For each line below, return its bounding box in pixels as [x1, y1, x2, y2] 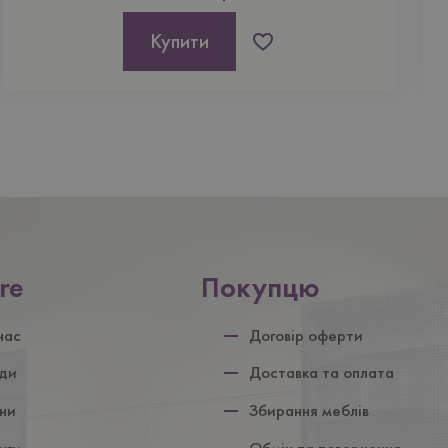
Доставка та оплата [249, 362, 395, 384]
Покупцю [201, 270, 321, 306]
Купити [150, 28, 209, 55]
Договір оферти [249, 324, 364, 346]
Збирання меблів [249, 400, 370, 421]
